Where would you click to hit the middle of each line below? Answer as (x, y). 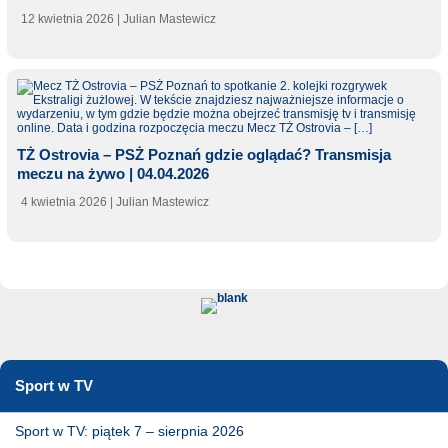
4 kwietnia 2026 (63, 202)
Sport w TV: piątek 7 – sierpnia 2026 (129, 430)
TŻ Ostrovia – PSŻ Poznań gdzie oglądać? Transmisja (203, 155)
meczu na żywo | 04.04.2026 (112, 174)
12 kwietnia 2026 (67, 19)
